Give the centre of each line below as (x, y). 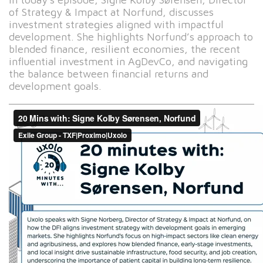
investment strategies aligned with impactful (116, 24)
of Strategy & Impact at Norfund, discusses (111, 12)
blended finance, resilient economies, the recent (124, 49)
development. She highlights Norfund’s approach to (131, 37)
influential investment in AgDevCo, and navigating (128, 61)
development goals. (55, 86)
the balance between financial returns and (109, 74)
